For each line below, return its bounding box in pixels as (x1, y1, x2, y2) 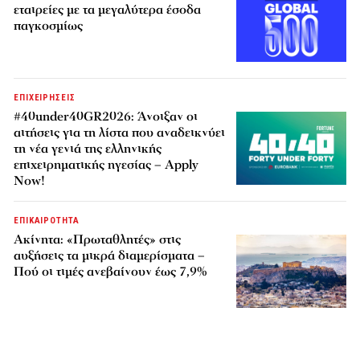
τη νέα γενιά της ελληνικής (14, 139, 162, 157)
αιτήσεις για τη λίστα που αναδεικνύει (14, 123, 226, 141)
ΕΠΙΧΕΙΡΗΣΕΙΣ (14, 92, 76, 103)
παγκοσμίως (14, 16, 84, 35)
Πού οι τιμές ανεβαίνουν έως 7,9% (14, 262, 208, 280)
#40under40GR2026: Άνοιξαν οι (14, 107, 198, 125)
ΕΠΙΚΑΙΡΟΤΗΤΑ (14, 215, 80, 226)
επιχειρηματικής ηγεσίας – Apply (14, 155, 199, 174)
